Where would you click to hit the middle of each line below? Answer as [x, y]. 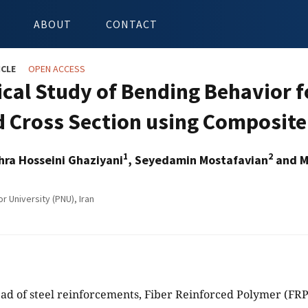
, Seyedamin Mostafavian [198, 160]
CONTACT [132, 24]
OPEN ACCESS [57, 69]
